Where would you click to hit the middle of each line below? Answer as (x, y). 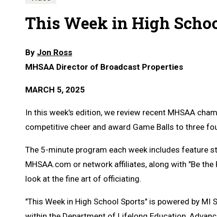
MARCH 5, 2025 (55, 89)
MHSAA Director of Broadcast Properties (104, 67)
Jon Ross (54, 52)
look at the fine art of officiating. (83, 178)
